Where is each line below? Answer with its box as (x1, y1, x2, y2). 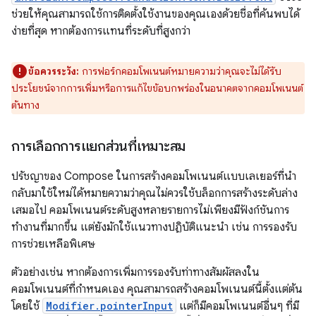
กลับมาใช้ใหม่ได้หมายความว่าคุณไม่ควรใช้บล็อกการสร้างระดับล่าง (11, 186, 298, 200)
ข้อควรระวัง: (28, 64, 79, 78)
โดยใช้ (11, 298, 42, 313)
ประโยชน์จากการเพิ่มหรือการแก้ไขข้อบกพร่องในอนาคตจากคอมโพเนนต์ (11, 81, 303, 95)
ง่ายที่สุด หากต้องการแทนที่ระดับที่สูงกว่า (11, 23, 190, 38)
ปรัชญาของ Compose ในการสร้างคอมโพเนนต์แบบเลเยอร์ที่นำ (11, 169, 296, 183)
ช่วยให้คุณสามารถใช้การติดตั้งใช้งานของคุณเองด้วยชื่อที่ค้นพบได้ (11, 6, 300, 21)
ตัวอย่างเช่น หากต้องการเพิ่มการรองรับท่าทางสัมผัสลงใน (11, 265, 260, 279)
